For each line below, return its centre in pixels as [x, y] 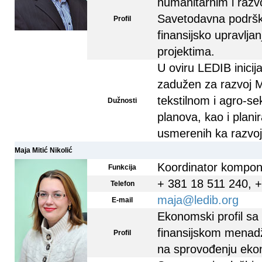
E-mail [122, 200]
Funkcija [122, 167]
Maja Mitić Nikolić [44, 150]
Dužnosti [122, 101]
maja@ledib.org [198, 200]
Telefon [122, 184]
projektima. [186, 51]
